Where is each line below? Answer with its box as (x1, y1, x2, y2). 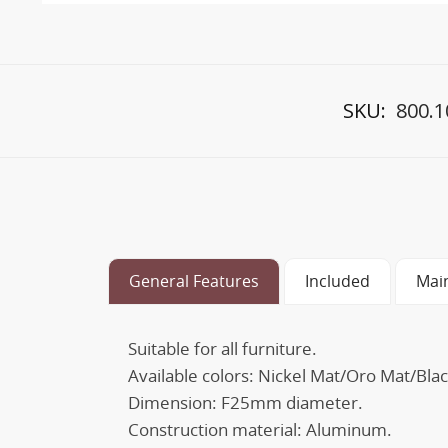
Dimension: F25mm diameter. (128, 391, 363, 414)
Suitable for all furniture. (128, 337, 317, 360)
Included (305, 270, 370, 292)
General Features (129, 270, 259, 292)
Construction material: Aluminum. (128, 418, 392, 441)
